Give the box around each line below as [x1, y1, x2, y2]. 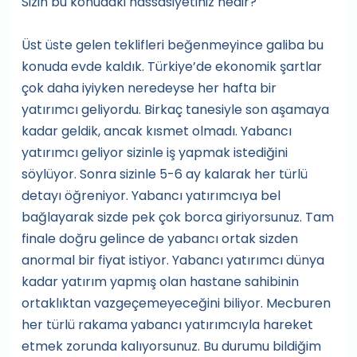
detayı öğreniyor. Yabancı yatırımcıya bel [22, 186, 280, 205]
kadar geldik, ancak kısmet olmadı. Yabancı [22, 122, 292, 140]
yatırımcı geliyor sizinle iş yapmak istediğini [22, 143, 288, 162]
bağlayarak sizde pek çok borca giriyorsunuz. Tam [22, 208, 334, 226]
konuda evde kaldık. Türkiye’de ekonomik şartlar [22, 57, 322, 76]
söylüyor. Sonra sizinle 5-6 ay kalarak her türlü [22, 165, 308, 183]
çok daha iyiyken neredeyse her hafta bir [22, 79, 277, 97]
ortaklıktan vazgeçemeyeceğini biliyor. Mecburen [22, 294, 331, 312]
